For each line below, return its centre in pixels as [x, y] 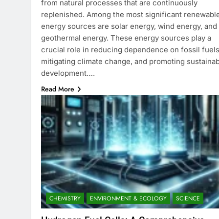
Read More [58, 89]
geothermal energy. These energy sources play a [126, 38]
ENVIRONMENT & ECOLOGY [128, 198]
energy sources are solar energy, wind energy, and [129, 26]
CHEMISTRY [65, 198]
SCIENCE [188, 198]
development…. [68, 73]
